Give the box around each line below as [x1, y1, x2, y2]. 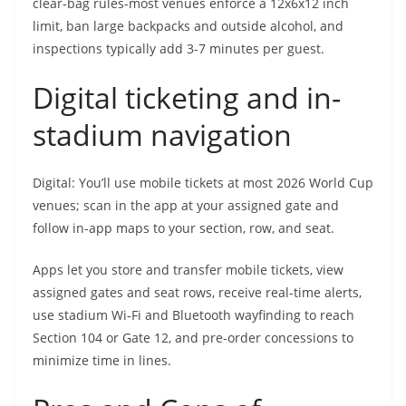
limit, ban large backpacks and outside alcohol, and [33, 17, 343, 35]
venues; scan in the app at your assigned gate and [33, 197, 339, 215]
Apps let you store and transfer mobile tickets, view [33, 261, 343, 279]
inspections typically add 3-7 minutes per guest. [33, 40, 324, 58]
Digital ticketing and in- [33, 78, 341, 118]
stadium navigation [33, 115, 292, 155]
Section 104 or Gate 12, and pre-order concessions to [33, 329, 353, 347]
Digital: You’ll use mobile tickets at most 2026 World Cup [33, 174, 373, 192]
